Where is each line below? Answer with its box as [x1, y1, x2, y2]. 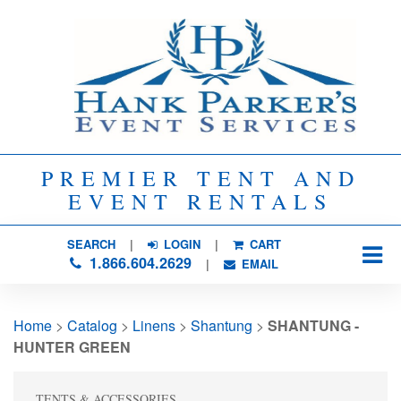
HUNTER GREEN [13, 337, 131, 357]
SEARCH [66, 235, 115, 252]
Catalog [67, 315, 117, 336]
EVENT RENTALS [68, 187, 333, 216]
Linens [132, 315, 175, 336]
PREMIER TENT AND [40, 164, 361, 192]
